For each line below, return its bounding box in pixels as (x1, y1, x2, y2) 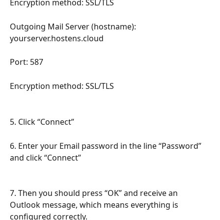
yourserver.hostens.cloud (10, 32, 104, 44)
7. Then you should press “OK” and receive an (10, 188, 180, 199)
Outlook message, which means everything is (10, 199, 180, 211)
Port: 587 (10, 56, 43, 68)
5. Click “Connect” (10, 116, 74, 127)
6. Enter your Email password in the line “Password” (10, 140, 203, 151)
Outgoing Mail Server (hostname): (10, 21, 138, 32)
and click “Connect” (10, 152, 81, 163)
